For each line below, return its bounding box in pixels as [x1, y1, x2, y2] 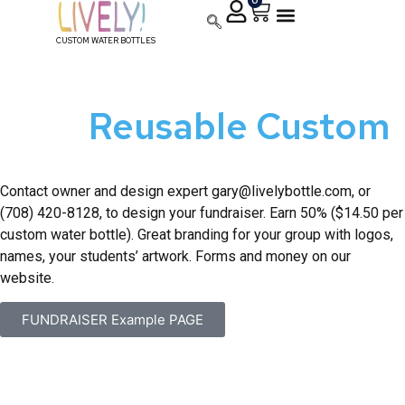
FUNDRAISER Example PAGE [22, 311, 203, 329]
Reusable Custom [89, 102, 390, 150]
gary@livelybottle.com [212, 183, 352, 200]
